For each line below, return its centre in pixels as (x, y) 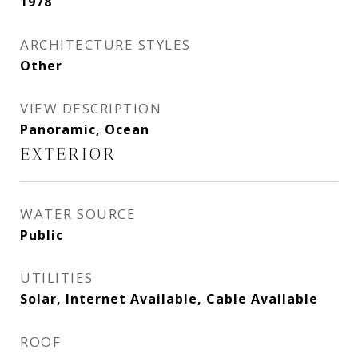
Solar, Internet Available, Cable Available (169, 299)
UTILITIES (57, 278)
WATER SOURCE (78, 214)
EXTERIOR (68, 154)
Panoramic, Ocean (85, 129)
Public (42, 235)
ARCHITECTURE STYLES (105, 44)
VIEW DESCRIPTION (91, 108)
